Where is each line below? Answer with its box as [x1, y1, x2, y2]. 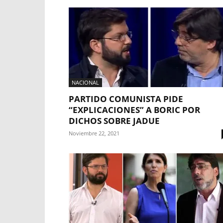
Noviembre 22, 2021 [69, 129, 119, 137]
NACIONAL [72, 79, 99, 86]
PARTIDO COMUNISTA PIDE [69, 93, 183, 105]
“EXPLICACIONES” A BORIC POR [69, 104, 200, 115]
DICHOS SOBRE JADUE [69, 115, 160, 126]
